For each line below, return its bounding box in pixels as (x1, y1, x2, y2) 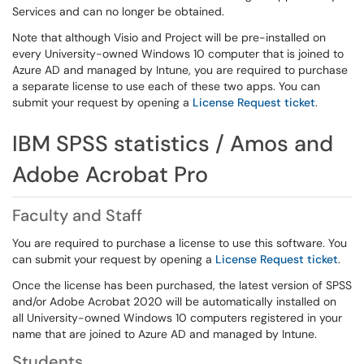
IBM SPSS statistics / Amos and (12, 129, 333, 158)
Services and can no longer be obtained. (12, 4, 224, 19)
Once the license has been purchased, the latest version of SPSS (12, 278, 352, 292)
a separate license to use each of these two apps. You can (12, 79, 320, 93)
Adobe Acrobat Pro (12, 160, 208, 188)
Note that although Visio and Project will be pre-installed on (12, 30, 326, 45)
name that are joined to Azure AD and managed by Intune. (12, 327, 317, 341)
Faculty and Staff (12, 205, 142, 226)
